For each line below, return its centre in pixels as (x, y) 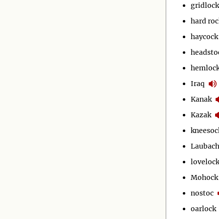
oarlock (203, 208)
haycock (204, 36)
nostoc (202, 193)
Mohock (204, 177)
